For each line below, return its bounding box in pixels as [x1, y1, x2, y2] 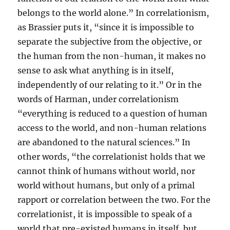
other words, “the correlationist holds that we [17, 151, 206, 162]
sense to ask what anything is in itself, [17, 65, 174, 76]
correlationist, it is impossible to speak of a [17, 209, 193, 220]
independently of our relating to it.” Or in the [17, 80, 202, 90]
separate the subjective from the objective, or [17, 36, 202, 47]
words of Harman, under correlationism [17, 94, 179, 105]
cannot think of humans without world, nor [17, 166, 196, 177]
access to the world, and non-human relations [17, 123, 207, 133]
